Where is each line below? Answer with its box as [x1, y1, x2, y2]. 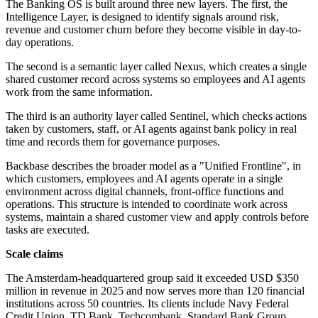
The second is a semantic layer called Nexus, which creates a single [6, 60, 307, 73]
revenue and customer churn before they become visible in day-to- [6, 23, 301, 36]
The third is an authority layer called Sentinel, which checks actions [6, 110, 307, 123]
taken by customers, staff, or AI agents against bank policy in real [6, 123, 297, 136]
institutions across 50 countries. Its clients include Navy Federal [6, 297, 289, 310]
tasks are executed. [6, 224, 89, 236]
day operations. [6, 36, 74, 49]
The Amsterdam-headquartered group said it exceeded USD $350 [6, 272, 299, 285]
